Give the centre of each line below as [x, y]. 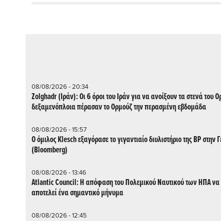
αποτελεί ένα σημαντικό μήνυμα [77, 193]
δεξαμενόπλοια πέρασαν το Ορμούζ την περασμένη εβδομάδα [119, 107]
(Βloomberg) [50, 150]
